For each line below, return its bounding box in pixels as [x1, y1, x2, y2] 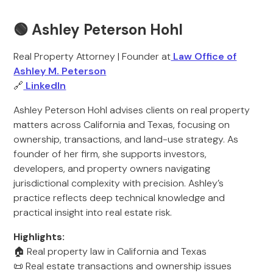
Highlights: [13, 230, 65, 243]
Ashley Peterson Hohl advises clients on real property [13, 104, 250, 116]
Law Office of [171, 50, 237, 63]
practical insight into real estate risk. [13, 206, 172, 219]
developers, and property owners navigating [13, 162, 211, 175]
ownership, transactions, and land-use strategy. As [13, 133, 239, 146]
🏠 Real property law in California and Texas [13, 245, 207, 258]
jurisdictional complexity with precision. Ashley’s [13, 177, 224, 190]
